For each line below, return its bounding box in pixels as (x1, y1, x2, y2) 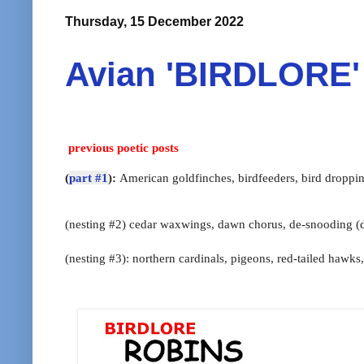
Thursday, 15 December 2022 (65, 15, 244, 29)
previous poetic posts (68, 141, 179, 155)
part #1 (69, 170, 108, 184)
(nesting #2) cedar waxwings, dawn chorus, (65, 217, 289, 232)
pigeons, (231, 251, 277, 266)
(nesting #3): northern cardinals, (65, 251, 231, 266)
